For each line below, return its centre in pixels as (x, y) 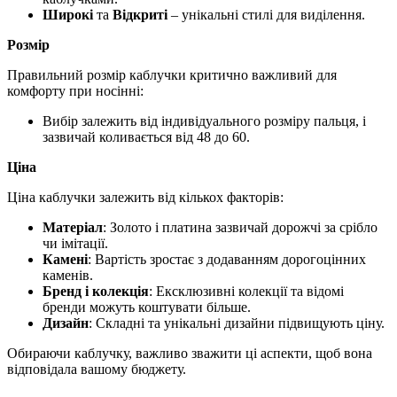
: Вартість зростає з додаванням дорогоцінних (227, 259)
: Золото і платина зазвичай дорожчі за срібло (240, 227)
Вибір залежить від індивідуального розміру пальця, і (204, 121)
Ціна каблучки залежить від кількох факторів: (145, 197)
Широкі (68, 14)
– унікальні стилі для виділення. (266, 14)
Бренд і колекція (96, 291)
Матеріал (73, 227)
